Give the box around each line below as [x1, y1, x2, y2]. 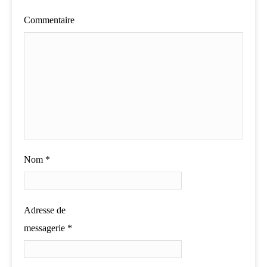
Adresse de [24, 205, 66, 216]
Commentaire [24, 15, 74, 26]
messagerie [24, 223, 67, 234]
